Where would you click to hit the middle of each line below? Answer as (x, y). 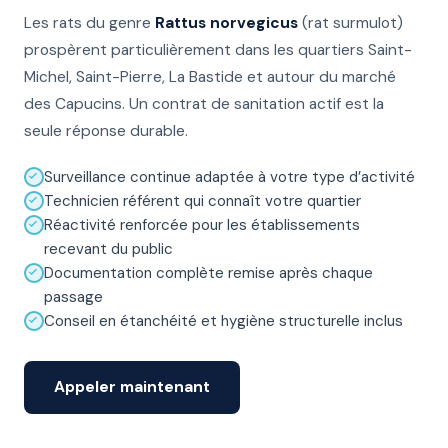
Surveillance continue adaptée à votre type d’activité (229, 177)
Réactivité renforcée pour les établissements (202, 225)
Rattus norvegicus (226, 23)
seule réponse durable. (106, 131)
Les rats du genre (89, 23)
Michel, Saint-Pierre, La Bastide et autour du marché (210, 77)
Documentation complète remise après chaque (208, 273)
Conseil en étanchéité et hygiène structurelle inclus (223, 321)
